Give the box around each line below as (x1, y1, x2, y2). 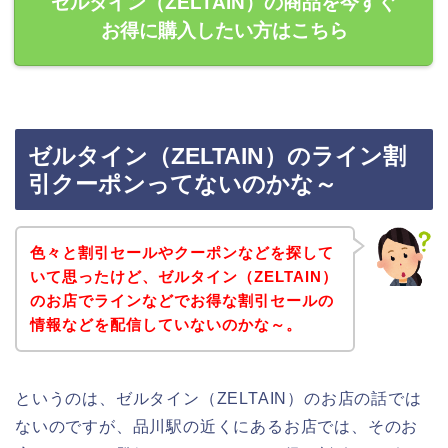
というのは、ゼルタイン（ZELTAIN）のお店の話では (15, 389, 422, 407)
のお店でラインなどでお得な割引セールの (29, 291, 334, 309)
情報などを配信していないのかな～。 (29, 315, 302, 333)
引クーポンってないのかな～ (28, 171, 337, 198)
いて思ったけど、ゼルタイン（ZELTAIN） (29, 267, 338, 285)
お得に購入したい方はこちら (100, 19, 348, 41)
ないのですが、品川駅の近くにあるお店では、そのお (15, 417, 419, 435)
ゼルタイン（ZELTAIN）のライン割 (28, 143, 406, 170)
